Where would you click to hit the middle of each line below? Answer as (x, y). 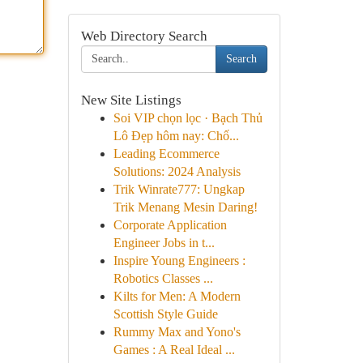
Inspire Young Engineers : (179, 261)
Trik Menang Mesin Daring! (185, 207)
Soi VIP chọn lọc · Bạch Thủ (188, 118)
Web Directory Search (144, 36)
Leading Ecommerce (166, 154)
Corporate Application (170, 225)
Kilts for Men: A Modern (177, 296)
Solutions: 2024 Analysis (177, 171)
